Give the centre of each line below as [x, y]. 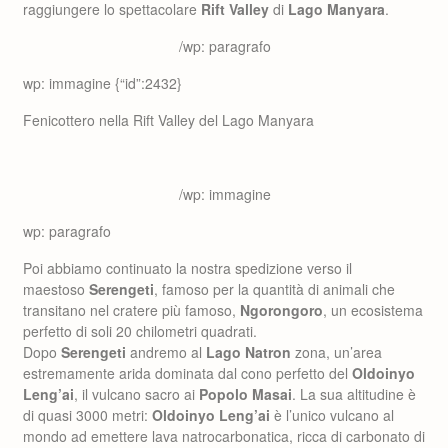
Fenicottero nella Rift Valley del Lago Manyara [168, 120]
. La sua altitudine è [354, 394]
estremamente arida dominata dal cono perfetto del [187, 373]
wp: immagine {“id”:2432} [102, 83]
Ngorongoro [281, 310]
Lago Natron [248, 352]
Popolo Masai [245, 394]
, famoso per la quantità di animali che [274, 289]
